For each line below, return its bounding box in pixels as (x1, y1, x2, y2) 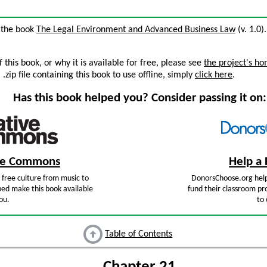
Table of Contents (105, 229, 173, 240)
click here (195, 70, 232, 80)
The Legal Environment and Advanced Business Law (36, 25, 235, 35)
